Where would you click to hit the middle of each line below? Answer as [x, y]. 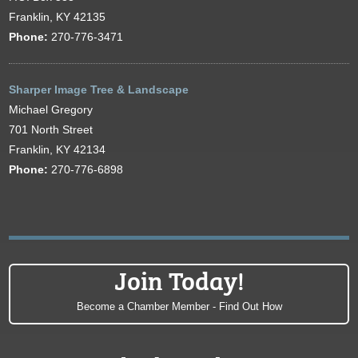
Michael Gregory [51, 110]
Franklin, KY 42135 [58, 17]
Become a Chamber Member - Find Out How [179, 307]
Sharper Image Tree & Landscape [99, 90]
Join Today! [179, 279]
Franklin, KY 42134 [58, 150]
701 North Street [51, 130]
